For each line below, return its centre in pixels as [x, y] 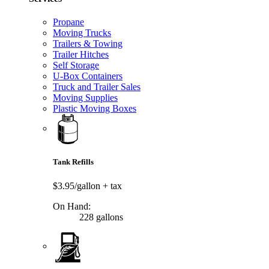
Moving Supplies [85, 98]
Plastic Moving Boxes [95, 109]
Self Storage [76, 65]
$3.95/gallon [78, 186]
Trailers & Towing [88, 44]
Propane [68, 22]
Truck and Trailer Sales [97, 87]
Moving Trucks [82, 33]
